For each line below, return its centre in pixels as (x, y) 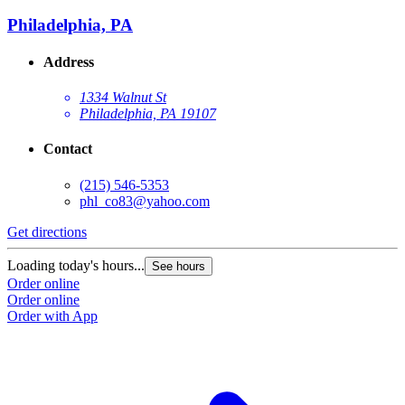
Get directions (47, 231)
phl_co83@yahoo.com (145, 201)
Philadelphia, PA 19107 (148, 114)
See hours (179, 266)
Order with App (52, 316)
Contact (68, 149)
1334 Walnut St (123, 98)
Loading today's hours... (76, 265)
